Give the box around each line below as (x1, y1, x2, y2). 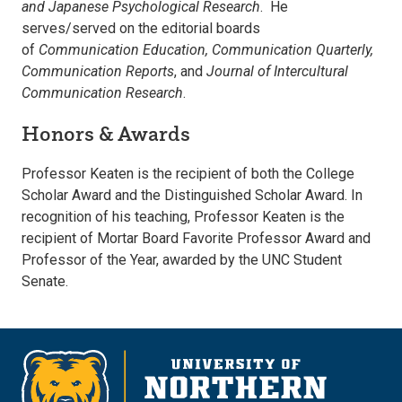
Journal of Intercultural (206, 63, 348, 81)
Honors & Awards (22, 120, 190, 147)
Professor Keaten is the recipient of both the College (22, 165, 354, 183)
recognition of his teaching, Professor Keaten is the (22, 208, 345, 226)
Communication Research (22, 84, 183, 102)
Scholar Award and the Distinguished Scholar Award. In (22, 187, 363, 205)
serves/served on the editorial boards (22, 20, 260, 38)
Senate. (22, 273, 68, 291)
